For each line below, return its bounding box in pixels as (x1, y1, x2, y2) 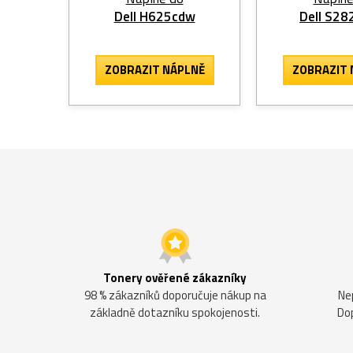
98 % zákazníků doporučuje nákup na (84, 285, 266, 304)
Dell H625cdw (113, 6, 195, 27)
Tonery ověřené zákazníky (103, 268, 247, 287)
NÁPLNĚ (162, 60, 205, 79)
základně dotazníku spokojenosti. (90, 303, 260, 321)
